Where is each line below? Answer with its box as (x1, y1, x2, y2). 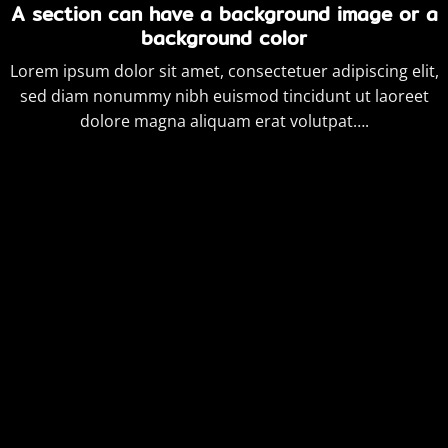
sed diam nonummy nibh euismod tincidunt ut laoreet (19, 85, 429, 108)
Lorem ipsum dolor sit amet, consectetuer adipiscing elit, (9, 60, 439, 83)
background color (141, 22, 307, 53)
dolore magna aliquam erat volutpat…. (79, 110, 369, 133)
